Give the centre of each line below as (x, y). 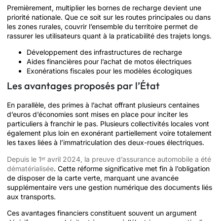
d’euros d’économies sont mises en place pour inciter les (97, 114)
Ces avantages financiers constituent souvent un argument (102, 213)
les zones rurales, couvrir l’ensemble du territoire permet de (102, 26)
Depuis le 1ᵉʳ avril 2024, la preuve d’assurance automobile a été (109, 159)
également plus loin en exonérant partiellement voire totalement (109, 133)
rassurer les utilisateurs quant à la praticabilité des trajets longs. (109, 36)
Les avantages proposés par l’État (83, 86)
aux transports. (31, 196)
